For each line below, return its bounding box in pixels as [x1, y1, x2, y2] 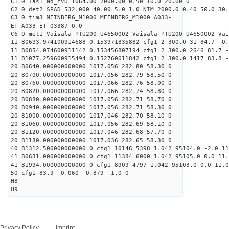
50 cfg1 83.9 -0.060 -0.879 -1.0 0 [11, 170, 129, 176]
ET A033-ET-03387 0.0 [11, 22, 82, 29]
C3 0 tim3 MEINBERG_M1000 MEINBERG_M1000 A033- [11, 14, 172, 21]
